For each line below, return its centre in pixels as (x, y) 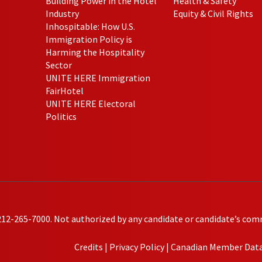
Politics (61, 116)
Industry (63, 13)
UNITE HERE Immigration (98, 77)
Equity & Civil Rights (213, 13)
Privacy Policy (137, 247)
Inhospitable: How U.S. (91, 26)
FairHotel (65, 90)
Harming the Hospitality (95, 52)
